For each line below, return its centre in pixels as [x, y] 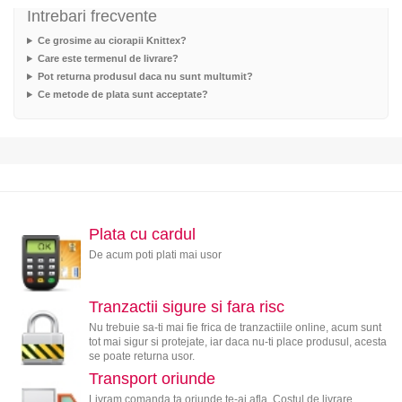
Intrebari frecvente [92, 17]
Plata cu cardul [142, 235]
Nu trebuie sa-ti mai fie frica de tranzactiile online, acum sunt [235, 327]
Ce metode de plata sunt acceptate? [122, 95]
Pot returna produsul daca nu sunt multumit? [145, 77]
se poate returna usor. [141, 356]
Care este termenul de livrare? [108, 59]
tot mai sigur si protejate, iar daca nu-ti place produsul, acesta [237, 341]
